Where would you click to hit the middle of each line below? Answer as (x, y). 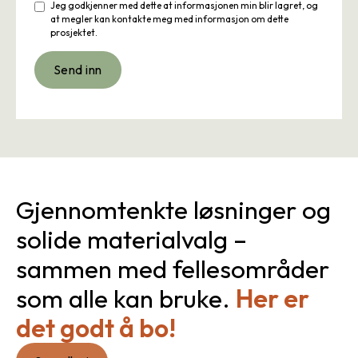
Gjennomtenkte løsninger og (173, 209)
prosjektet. (74, 33)
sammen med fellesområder (172, 268)
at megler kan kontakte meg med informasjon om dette (170, 19)
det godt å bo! (95, 328)
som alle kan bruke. (125, 298)
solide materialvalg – (131, 239)
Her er (272, 298)
